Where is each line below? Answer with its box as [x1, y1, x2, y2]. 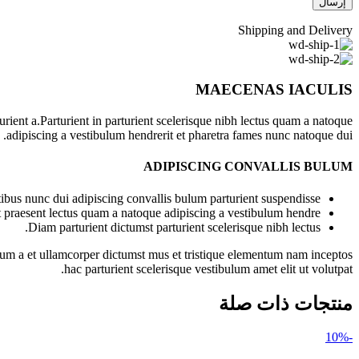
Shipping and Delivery [238, 22, 353, 37]
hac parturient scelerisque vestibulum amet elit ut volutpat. [64, 261, 353, 276]
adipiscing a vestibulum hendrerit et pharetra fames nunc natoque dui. [6, 128, 353, 143]
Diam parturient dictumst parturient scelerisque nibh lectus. [28, 220, 321, 234]
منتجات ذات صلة [219, 292, 353, 314]
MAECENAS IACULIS [196, 81, 353, 99]
